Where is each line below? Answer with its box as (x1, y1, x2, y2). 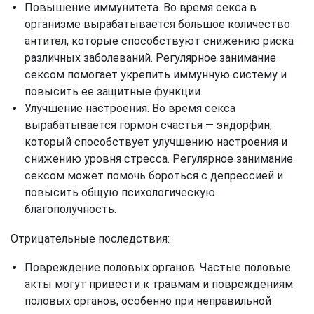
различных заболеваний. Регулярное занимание (25, 51, 276, 65)
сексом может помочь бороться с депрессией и (25, 169, 283, 183)
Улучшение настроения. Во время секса (25, 102, 235, 116)
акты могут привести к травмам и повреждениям (25, 278, 293, 292)
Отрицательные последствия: (11, 232, 170, 246)
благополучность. (25, 203, 116, 217)
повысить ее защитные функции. (25, 85, 203, 99)
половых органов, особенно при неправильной (25, 294, 271, 308)
